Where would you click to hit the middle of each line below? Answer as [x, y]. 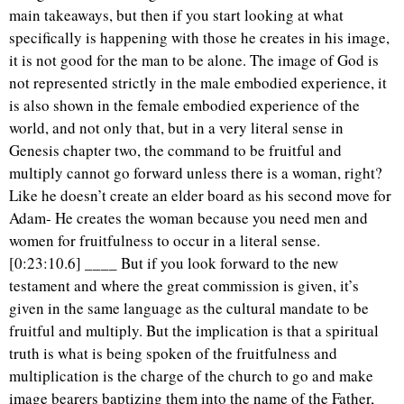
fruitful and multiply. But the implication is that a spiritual [194, 330]
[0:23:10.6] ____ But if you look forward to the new [174, 262]
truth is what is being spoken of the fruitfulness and [173, 353]
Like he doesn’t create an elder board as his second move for [200, 195]
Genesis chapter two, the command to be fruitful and [175, 150]
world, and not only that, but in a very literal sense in [176, 127]
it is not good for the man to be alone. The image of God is [194, 60]
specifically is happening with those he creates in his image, [199, 37]
